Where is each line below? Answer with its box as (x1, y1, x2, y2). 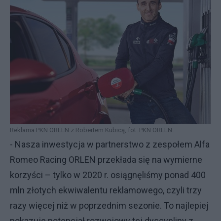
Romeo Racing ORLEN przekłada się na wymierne (10, 154, 202, 165)
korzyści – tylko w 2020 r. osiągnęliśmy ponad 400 (10, 170, 206, 181)
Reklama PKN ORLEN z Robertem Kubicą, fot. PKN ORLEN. (10, 126, 174, 134)
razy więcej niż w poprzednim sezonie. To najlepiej (10, 200, 209, 211)
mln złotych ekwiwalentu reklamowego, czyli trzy (10, 185, 202, 196)
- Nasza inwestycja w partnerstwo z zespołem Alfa (10, 139, 210, 150)
